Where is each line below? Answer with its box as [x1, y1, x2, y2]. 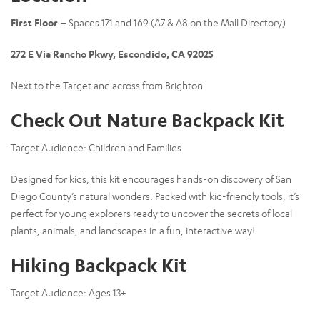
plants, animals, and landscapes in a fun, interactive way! [11, 224, 255, 236]
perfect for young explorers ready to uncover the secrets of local [11, 206, 292, 219]
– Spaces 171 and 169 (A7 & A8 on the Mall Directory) [58, 16, 286, 29]
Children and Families [86, 141, 181, 154]
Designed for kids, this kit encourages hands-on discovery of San [11, 172, 291, 185]
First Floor [11, 16, 58, 29]
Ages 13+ [86, 286, 126, 299]
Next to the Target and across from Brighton [11, 79, 203, 91]
